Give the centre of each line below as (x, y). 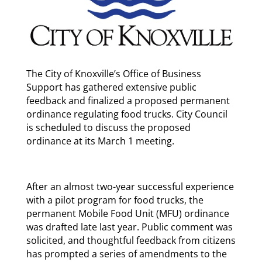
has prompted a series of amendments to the (126, 254)
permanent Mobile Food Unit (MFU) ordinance (127, 214)
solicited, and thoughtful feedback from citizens (131, 241)
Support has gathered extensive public (111, 87)
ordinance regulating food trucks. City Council (127, 114)
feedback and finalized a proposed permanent (128, 101)
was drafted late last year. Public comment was (129, 227)
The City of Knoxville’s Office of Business (113, 74)
